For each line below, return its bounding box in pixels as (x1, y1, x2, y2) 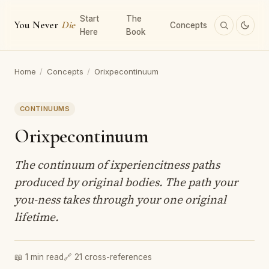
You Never (14, 19, 61, 32)
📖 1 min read (14, 252, 64, 262)
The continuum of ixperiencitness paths (14, 156, 220, 172)
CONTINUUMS (19, 104, 70, 113)
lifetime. (14, 208, 59, 225)
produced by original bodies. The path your (14, 174, 238, 190)
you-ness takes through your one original (14, 191, 226, 207)
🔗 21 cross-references (64, 252, 152, 262)
